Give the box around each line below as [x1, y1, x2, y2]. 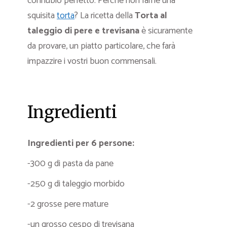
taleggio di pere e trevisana [27, 23, 139, 39]
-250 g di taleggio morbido [27, 176, 125, 192]
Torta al [133, 8, 167, 23]
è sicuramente [139, 23, 193, 39]
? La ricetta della [74, 8, 133, 23]
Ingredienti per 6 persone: [27, 136, 134, 151]
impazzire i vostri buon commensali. [27, 54, 157, 69]
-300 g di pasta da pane [27, 156, 113, 171]
